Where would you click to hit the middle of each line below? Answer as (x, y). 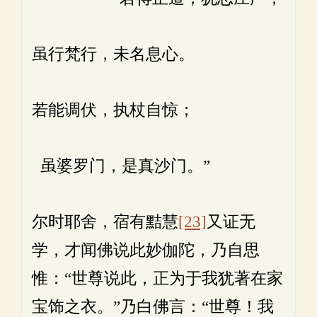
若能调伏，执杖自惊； (113, 110)
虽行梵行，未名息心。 (113, 54)
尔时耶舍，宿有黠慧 (105, 222)
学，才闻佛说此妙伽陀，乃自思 (146, 250)
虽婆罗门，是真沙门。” (121, 166)
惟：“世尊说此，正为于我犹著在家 (157, 278)
